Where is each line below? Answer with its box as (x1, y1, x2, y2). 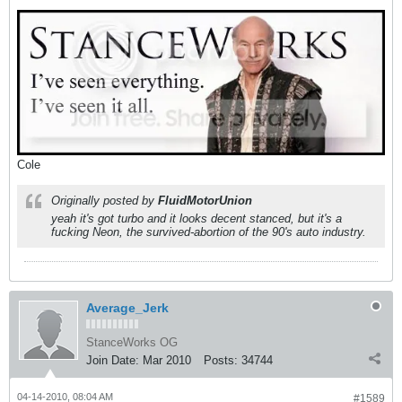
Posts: (204, 354, 238, 368)
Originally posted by (51, 194, 158, 208)
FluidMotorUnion (158, 194, 252, 208)
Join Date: (86, 354, 139, 368)
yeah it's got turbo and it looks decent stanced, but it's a (51, 212, 342, 226)
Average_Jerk (86, 301, 169, 316)
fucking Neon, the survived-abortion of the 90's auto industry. (51, 225, 366, 240)
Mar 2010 (143, 354, 191, 368)
